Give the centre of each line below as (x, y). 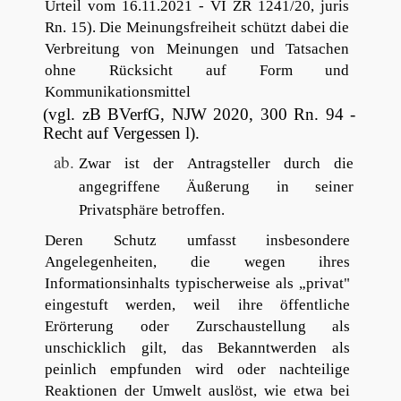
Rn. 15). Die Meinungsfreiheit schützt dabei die (197, 28)
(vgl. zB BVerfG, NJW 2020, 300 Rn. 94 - (200, 114)
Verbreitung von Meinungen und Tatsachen (197, 49)
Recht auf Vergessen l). (121, 132)
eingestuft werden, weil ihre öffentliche (197, 304)
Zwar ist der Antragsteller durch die (217, 164)
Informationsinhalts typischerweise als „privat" (197, 283)
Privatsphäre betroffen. (152, 210)
